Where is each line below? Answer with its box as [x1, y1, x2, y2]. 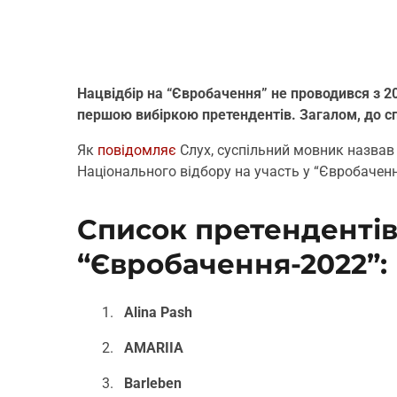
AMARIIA [123, 339, 183, 357]
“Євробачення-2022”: [77, 246, 387, 281]
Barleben [123, 375, 182, 393]
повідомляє [97, 141, 176, 159]
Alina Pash [123, 304, 192, 322]
